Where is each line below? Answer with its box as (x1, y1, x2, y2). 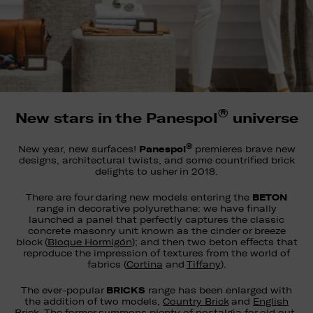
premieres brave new (191, 144, 296, 155)
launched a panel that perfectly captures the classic (29, 214, 284, 226)
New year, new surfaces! (17, 144, 139, 155)
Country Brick (163, 296, 228, 307)
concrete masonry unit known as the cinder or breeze (27, 226, 286, 237)
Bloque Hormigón (47, 237, 132, 248)
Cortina (126, 259, 163, 270)
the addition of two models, (24, 296, 163, 307)
